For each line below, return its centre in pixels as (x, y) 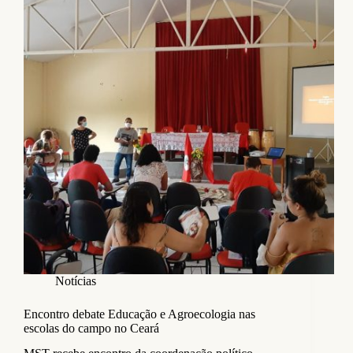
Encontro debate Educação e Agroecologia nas (139, 314)
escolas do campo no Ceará (91, 328)
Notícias (76, 281)
